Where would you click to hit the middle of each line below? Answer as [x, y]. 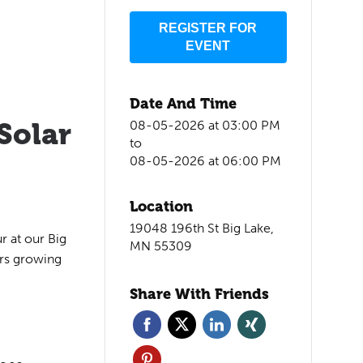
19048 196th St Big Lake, [202, 228]
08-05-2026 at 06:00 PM [206, 161]
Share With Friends [200, 294]
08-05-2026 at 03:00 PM [205, 126]
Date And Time [184, 104]
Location [162, 207]
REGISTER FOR [208, 28]
